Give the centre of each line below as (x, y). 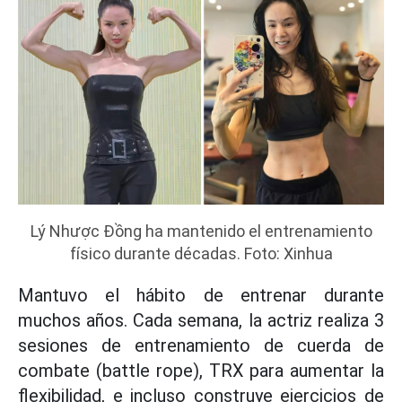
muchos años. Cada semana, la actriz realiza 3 (201, 320)
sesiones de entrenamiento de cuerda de (201, 345)
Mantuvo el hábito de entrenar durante (201, 295)
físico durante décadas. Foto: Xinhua (201, 253)
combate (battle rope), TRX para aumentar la (201, 371)
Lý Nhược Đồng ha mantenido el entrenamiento (201, 231)
